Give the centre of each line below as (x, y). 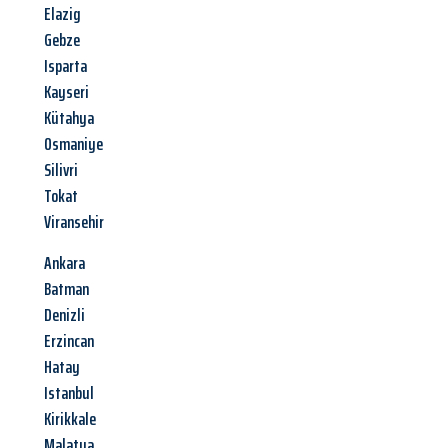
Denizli (64, 315)
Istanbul (69, 393)
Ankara (64, 263)
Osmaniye (73, 144)
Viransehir (74, 222)
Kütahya (69, 118)
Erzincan (69, 341)
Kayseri (66, 92)
